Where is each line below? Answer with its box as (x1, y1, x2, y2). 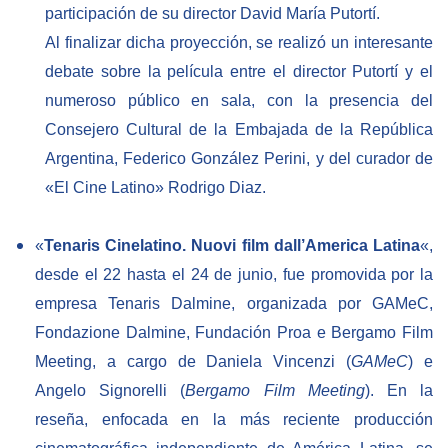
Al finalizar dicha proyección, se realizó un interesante (45, 33, 433, 51)
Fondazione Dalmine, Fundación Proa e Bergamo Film (35, 323, 433, 341)
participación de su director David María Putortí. (45, 4, 380, 22)
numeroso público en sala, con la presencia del (45, 91, 433, 109)
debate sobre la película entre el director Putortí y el (45, 62, 433, 80)
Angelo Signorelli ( (35, 381, 186, 399)
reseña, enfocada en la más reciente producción (35, 410, 433, 428)
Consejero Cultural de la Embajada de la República (45, 120, 433, 138)
